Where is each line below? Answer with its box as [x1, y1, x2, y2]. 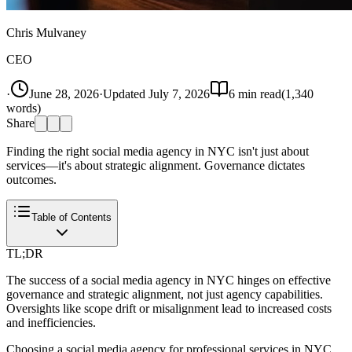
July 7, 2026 [148, 86, 210, 101]
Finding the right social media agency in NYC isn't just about [6, 144, 309, 158]
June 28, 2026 [29, 86, 99, 101]
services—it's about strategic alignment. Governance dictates [6, 158, 305, 172]
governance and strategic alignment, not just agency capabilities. [6, 287, 323, 301]
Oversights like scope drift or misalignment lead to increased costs [6, 301, 332, 315]
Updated [103, 86, 148, 101]
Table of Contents [31, 211, 112, 223]
